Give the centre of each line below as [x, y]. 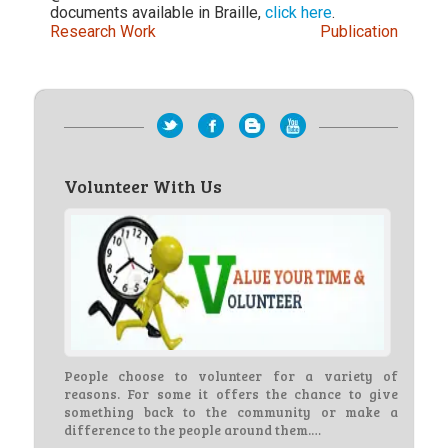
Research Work [103, 32]
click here [298, 13]
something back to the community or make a [231, 412]
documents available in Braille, [157, 13]
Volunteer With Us [143, 186]
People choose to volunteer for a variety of [231, 376]
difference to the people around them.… [192, 430]
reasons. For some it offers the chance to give [231, 394]
